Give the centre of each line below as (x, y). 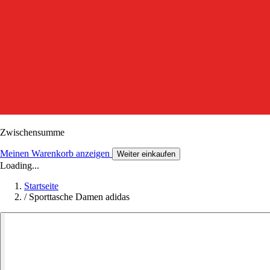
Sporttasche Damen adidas (79, 196)
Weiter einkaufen (146, 154)
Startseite (41, 186)
